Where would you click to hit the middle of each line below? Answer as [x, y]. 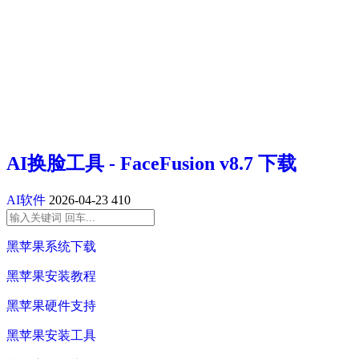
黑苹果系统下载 [51, 247]
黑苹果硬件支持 [51, 306]
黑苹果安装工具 [51, 336]
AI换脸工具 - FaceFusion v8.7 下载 [151, 164]
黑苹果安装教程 [51, 276]
